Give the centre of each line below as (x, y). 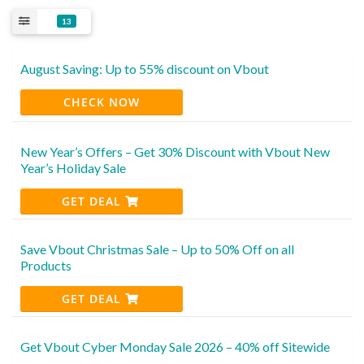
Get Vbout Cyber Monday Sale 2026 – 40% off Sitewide (175, 346)
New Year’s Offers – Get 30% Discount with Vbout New (175, 151)
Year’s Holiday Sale (73, 167)
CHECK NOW (102, 102)
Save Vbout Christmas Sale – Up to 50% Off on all (157, 249)
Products (46, 265)
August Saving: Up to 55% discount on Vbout (145, 68)
